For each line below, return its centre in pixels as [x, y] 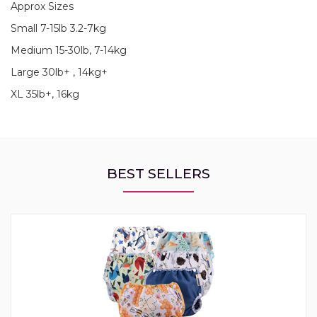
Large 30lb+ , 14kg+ [59, 73]
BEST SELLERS [158, 174]
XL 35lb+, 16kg [45, 94]
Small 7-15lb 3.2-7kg [58, 29]
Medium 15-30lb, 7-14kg [69, 51]
